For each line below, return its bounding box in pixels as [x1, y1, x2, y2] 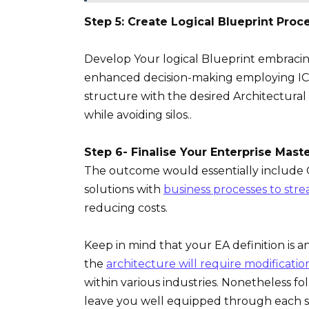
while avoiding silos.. [84, 108, 192, 121]
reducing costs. [84, 201, 168, 215]
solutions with [84, 183, 163, 197]
